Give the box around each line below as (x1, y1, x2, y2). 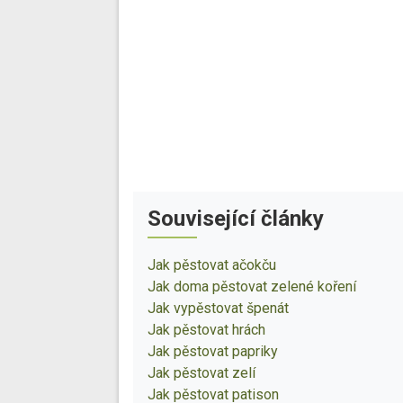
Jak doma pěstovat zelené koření (148, 278, 356, 296)
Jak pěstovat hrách (148, 321, 265, 339)
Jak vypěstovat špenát (148, 300, 289, 318)
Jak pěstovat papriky (148, 343, 278, 361)
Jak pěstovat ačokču (148, 256, 276, 274)
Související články (148, 206, 324, 232)
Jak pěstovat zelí (148, 364, 255, 382)
